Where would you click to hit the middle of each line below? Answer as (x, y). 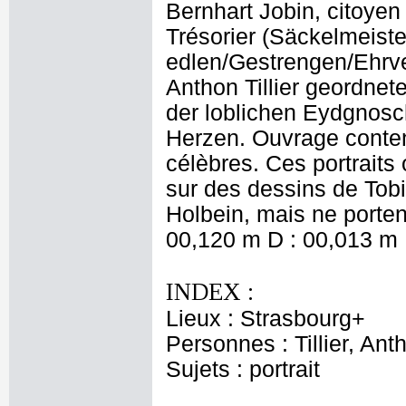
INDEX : (210, 292)
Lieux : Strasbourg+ (266, 319)
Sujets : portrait (243, 369)
